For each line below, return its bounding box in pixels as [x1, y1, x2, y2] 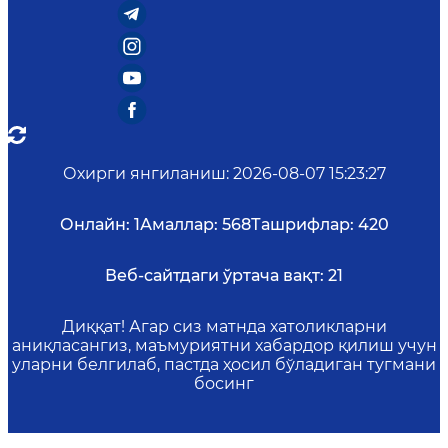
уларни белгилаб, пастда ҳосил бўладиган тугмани [12, 355, 436, 374]
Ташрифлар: [250, 215, 354, 234]
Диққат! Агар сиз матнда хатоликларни [61, 317, 387, 336]
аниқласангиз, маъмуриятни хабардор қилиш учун [11, 336, 437, 355]
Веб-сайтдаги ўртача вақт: [105, 266, 324, 285]
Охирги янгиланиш [62, 164, 226, 183]
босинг [194, 374, 254, 393]
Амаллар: [139, 215, 218, 234]
